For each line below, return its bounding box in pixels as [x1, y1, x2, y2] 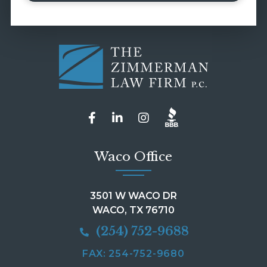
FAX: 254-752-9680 [82, 247, 185, 259]
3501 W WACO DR [89, 190, 177, 201]
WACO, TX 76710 [92, 204, 175, 216]
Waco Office [94, 148, 173, 164]
